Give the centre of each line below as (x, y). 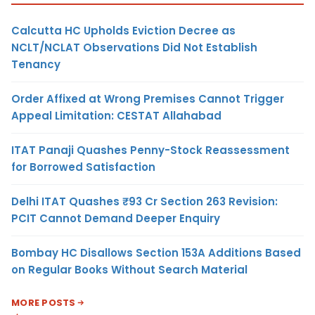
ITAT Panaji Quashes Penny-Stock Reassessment (150, 150)
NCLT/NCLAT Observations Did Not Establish (134, 47)
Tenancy (36, 64)
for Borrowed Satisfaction (83, 167)
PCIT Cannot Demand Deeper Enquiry (116, 218)
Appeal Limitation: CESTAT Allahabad (116, 116)
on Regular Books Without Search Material (129, 270)
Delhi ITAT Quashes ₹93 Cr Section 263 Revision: (144, 201)
